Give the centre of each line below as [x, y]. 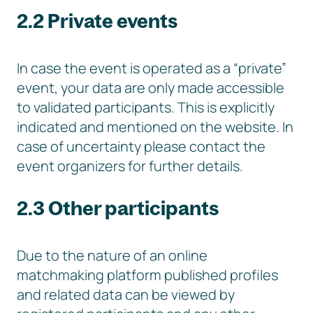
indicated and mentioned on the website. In [155, 127]
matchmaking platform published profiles [147, 275]
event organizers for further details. [130, 166]
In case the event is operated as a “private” [152, 68]
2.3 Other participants [118, 208]
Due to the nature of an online [112, 255]
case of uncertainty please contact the [141, 146]
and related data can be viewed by [126, 294]
